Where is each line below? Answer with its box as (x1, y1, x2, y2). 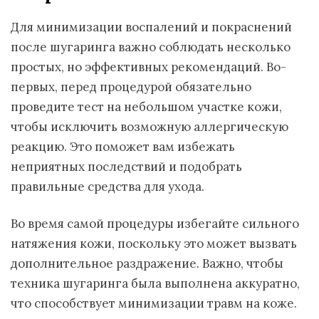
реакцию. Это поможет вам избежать (11, 139, 235, 155)
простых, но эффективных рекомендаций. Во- (11, 59, 286, 75)
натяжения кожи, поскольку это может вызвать (11, 236, 297, 251)
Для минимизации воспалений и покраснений (11, 19, 292, 35)
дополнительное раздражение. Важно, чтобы (11, 256, 283, 271)
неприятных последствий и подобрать (11, 159, 242, 174)
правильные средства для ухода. (11, 179, 204, 194)
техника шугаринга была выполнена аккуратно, (11, 276, 300, 291)
